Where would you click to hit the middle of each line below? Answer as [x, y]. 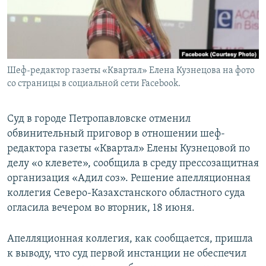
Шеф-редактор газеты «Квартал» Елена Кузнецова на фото [131, 71]
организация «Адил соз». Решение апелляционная [129, 179]
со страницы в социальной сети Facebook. [94, 84]
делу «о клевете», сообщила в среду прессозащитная [133, 164]
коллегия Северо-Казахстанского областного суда [126, 194]
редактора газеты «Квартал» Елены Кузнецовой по [129, 149]
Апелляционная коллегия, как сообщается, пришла [130, 239]
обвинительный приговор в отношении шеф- [116, 134]
